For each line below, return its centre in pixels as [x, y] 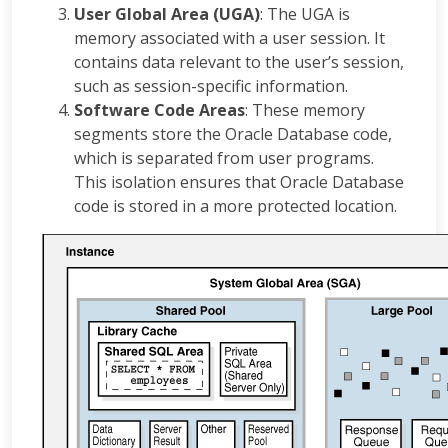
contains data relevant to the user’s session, [239, 62]
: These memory [305, 110]
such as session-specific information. [211, 86]
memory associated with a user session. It [229, 38]
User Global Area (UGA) [167, 14]
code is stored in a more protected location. [235, 206]
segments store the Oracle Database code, [233, 134]
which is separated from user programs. [224, 158]
